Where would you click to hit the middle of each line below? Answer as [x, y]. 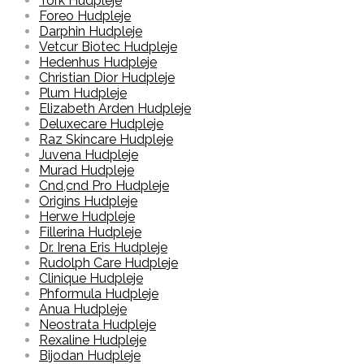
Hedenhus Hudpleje [98, 63]
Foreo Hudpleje [85, 16]
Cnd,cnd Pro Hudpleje [104, 186]
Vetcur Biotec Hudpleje [108, 47]
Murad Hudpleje [87, 171]
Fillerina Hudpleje [90, 232]
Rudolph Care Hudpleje [108, 263]
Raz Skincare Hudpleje [106, 140]
